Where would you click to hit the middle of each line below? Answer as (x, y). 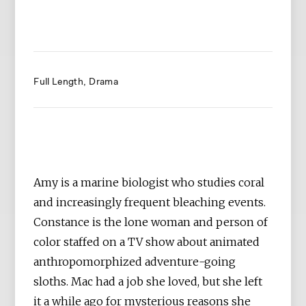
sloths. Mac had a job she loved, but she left (148, 281)
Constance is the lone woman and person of (151, 222)
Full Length (58, 82)
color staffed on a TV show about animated (147, 241)
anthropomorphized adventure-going (135, 261)
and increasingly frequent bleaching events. (150, 202)
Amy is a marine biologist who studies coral (149, 182)
